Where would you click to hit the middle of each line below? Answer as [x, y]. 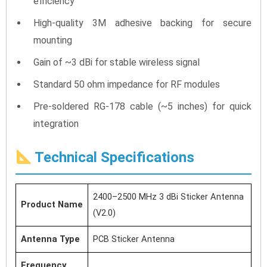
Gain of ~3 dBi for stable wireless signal [117, 63]
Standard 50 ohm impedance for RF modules [127, 85]
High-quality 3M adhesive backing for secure [142, 23]
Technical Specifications [113, 158]
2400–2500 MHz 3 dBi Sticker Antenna [168, 197]
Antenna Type [50, 239]
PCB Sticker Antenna [134, 239]
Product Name [52, 205]
